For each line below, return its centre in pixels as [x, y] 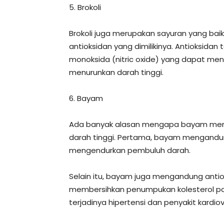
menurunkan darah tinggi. [116, 72]
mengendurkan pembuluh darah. [130, 150]
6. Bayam [86, 98]
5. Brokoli [85, 7]
